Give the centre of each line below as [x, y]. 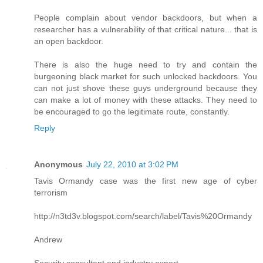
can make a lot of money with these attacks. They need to [146, 100]
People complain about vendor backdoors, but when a [146, 18]
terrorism [51, 193]
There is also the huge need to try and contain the [146, 65]
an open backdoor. [69, 41]
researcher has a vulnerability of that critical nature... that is [146, 30]
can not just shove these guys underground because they [146, 88]
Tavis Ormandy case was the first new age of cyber [146, 181]
